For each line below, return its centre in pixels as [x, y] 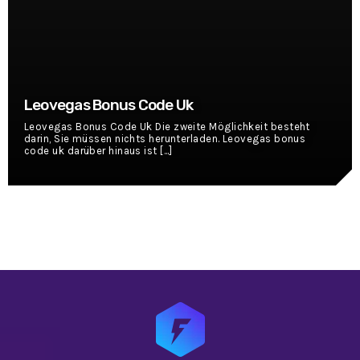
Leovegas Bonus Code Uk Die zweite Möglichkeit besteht [167, 126]
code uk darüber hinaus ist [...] [98, 150]
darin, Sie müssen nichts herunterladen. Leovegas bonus [165, 138]
